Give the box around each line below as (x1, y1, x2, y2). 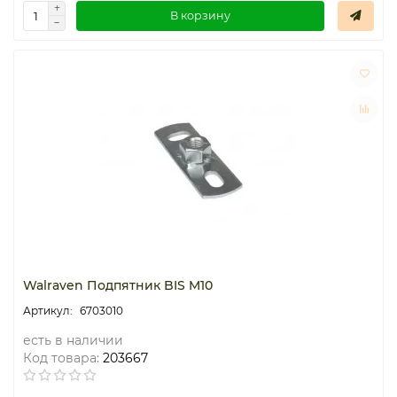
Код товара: (23, 349, 99, 366)
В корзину (170, 9, 230, 22)
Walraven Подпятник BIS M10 (23, 276, 213, 293)
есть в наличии (23, 331, 123, 348)
